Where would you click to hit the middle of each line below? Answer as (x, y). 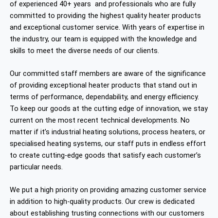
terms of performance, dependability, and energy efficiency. (104, 97)
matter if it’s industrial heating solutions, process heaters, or (108, 132)
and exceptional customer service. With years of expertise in (107, 27)
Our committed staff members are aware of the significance (108, 73)
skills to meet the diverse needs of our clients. (84, 50)
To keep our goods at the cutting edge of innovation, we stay (109, 108)
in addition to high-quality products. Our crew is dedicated (102, 202)
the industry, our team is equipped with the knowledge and (103, 39)
